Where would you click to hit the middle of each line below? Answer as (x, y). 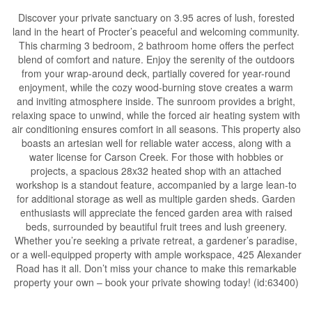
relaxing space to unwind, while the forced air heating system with (156, 115)
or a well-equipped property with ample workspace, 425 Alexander (156, 254)
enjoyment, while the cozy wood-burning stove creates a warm (156, 87)
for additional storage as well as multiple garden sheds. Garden (156, 198)
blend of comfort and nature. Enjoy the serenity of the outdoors (156, 59)
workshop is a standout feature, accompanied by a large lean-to (156, 185)
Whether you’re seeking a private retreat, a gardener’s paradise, (156, 240)
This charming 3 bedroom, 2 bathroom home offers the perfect (156, 45)
